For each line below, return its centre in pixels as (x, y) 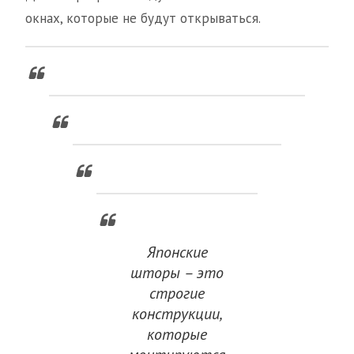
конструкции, (177, 314)
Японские (177, 252)
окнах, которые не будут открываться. (143, 19)
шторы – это (177, 273)
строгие (177, 294)
